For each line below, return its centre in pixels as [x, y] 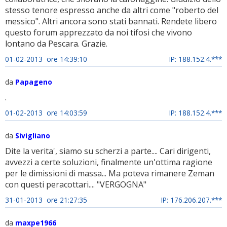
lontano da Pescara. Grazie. [56, 44]
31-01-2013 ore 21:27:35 [46, 200]
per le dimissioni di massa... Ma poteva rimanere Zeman [110, 173]
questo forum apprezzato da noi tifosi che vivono [99, 32]
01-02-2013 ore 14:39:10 [46, 59]
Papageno [34, 82]
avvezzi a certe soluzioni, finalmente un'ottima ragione [109, 162]
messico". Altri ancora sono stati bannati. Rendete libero [111, 21]
